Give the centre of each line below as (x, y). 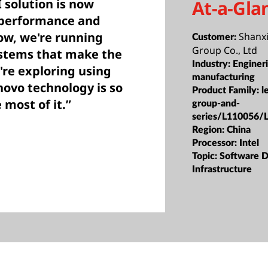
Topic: (206, 156)
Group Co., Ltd (225, 50)
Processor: (216, 143)
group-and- (216, 103)
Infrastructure (222, 169)
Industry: (213, 64)
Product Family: (227, 90)
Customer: (216, 37)
